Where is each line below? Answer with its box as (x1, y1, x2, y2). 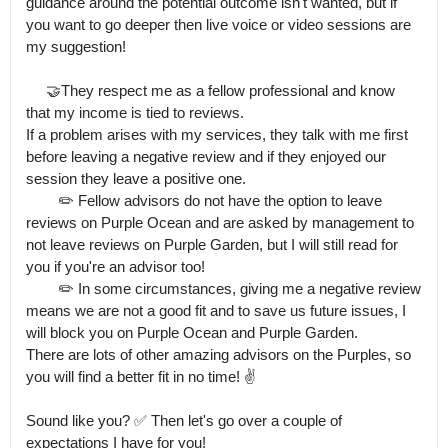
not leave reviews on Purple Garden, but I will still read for (26, 236, 398, 253)
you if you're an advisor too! (26, 258, 205, 275)
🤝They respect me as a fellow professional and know (26, 82, 46, 99)
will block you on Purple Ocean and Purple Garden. (26, 324, 358, 341)
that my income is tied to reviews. (26, 104, 244, 121)
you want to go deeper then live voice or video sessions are (26, 16, 411, 33)
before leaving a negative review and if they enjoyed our (26, 148, 386, 165)
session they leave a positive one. (26, 170, 246, 187)
